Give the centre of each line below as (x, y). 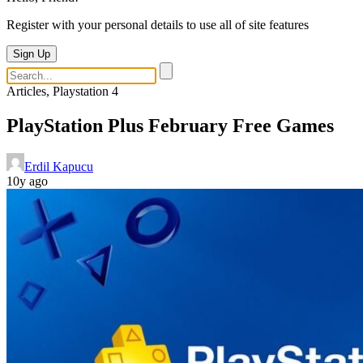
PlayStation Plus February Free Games (170, 125)
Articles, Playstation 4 (62, 91)
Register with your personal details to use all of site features (158, 25)
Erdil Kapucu (59, 166)
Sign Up (32, 54)
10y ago (27, 181)
